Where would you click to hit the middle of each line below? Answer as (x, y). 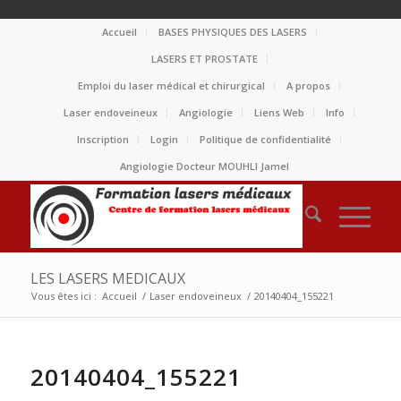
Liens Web (280, 112)
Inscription (103, 139)
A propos (309, 85)
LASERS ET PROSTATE (204, 59)
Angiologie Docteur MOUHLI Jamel (205, 166)
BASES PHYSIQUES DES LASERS (232, 32)
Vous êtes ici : (64, 296)
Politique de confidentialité (266, 139)
